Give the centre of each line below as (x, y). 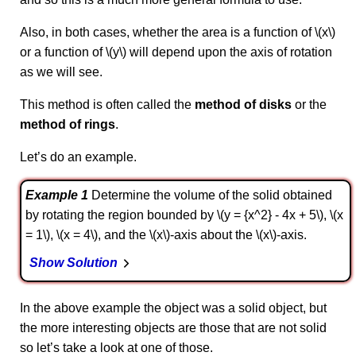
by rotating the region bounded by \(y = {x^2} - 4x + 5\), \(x (184, 215)
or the (309, 104)
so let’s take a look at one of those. (116, 348)
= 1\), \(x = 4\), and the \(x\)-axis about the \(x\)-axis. (166, 235)
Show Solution (74, 263)
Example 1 (57, 195)
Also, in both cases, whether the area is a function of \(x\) (178, 32)
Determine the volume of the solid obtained (210, 195)
